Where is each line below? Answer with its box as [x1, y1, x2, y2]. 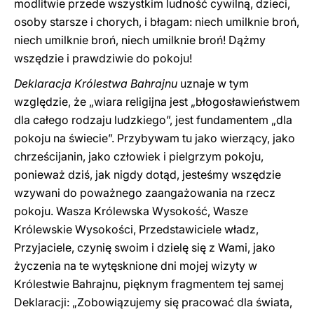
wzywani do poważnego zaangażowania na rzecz [14, 186, 275, 200]
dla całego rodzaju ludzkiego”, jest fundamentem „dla [14, 113, 292, 127]
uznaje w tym [177, 76, 249, 90]
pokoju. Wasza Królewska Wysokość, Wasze [14, 204, 248, 218]
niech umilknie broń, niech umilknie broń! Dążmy [14, 33, 266, 47]
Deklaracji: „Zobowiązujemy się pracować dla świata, [14, 295, 292, 309]
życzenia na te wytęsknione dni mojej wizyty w [14, 259, 257, 273]
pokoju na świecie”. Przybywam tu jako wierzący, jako [14, 131, 295, 145]
